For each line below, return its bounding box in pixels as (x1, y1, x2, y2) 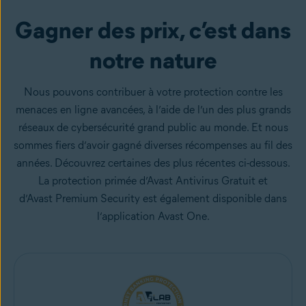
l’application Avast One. (96, 210, 210, 223)
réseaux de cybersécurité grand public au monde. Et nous (18, 121, 288, 134)
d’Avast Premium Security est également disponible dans (19, 192, 287, 205)
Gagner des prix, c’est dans (15, 16, 291, 44)
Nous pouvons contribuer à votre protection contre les (23, 85, 283, 98)
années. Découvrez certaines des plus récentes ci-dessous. (16, 156, 290, 169)
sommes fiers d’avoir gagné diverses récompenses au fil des (14, 139, 292, 152)
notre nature (89, 46, 217, 74)
